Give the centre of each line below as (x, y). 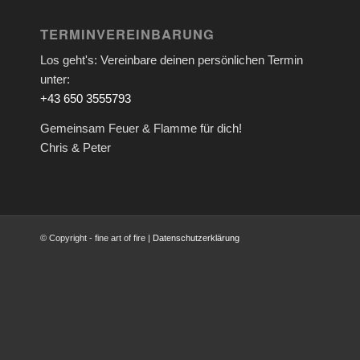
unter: (55, 80)
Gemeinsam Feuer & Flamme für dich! (141, 129)
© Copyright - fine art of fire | (96, 237)
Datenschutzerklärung (196, 237)
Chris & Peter (76, 148)
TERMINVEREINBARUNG (127, 33)
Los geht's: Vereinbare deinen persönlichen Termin (172, 60)
